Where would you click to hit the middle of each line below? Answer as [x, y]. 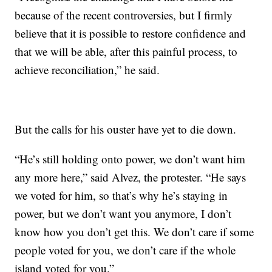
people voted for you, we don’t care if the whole [125, 250]
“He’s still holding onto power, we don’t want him [130, 159]
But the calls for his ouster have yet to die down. [126, 129]
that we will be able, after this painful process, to [126, 51]
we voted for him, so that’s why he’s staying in [121, 195]
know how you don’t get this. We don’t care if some [134, 232]
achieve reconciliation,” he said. [87, 70]
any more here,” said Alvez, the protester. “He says [131, 177]
